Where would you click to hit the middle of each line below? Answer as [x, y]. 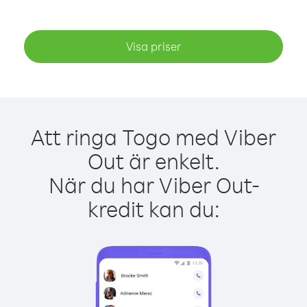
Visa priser [153, 46]
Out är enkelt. [153, 161]
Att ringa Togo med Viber [153, 137]
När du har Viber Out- [153, 185]
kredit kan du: [153, 209]
